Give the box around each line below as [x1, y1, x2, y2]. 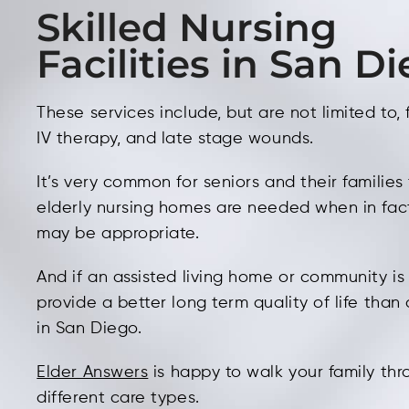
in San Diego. [37, 320, 142, 337]
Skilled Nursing [37, 4, 338, 51]
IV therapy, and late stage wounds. [37, 131, 314, 147]
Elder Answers [37, 364, 149, 381]
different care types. [37, 390, 200, 406]
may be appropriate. [37, 225, 200, 242]
